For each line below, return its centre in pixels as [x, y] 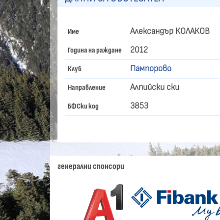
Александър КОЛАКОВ [170, 32]
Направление [87, 88]
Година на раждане [95, 50]
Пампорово [151, 69]
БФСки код [83, 106]
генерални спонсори [91, 166]
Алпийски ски [155, 88]
